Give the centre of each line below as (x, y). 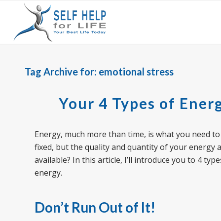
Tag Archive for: (62, 72)
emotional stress (136, 72)
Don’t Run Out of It (92, 207)
